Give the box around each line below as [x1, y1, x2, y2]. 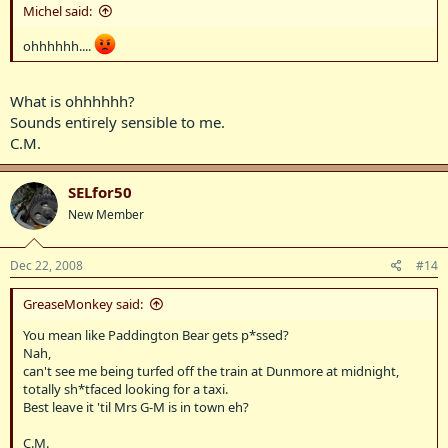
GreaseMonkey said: [23, 295, 143, 313]
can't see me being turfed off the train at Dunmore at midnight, [23, 362, 399, 380]
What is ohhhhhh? [10, 90, 135, 111]
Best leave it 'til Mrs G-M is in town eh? [23, 398, 249, 416]
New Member [68, 205, 144, 223]
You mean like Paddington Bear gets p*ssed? [23, 326, 289, 344]
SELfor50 [68, 181, 132, 202]
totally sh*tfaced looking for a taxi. [23, 380, 228, 398]
